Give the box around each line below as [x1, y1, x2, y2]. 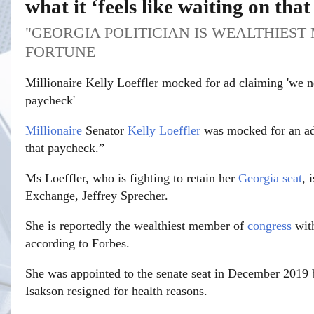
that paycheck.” [25, 140, 104, 155]
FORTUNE [25, 43, 95, 60]
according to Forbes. [25, 235, 130, 250]
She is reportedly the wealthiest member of [25, 218, 247, 233]
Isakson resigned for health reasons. [25, 283, 207, 298]
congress [247, 218, 292, 233]
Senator [82, 123, 128, 137]
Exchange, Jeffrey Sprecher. [25, 188, 168, 203]
